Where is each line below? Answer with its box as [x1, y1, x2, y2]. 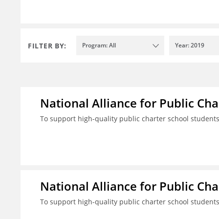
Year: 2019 [175, 41, 204, 50]
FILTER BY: [28, 41, 66, 50]
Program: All [82, 41, 116, 50]
